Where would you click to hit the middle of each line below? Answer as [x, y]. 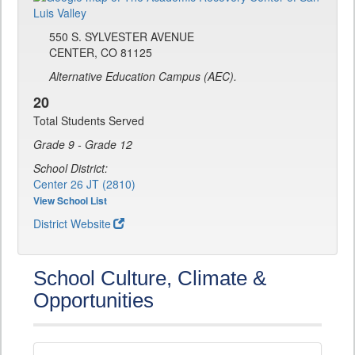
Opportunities [94, 301]
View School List [70, 201]
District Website [72, 224]
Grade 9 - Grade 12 [83, 145]
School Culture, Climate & [150, 279]
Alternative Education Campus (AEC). [143, 76]
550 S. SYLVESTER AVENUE [122, 37]
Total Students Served [89, 121]
